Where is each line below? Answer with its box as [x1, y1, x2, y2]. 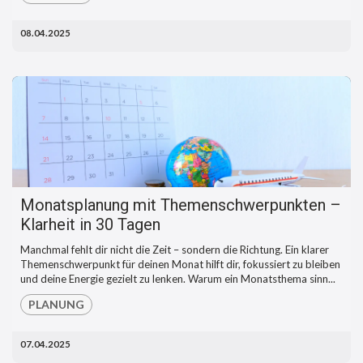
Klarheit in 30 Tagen [20, 215, 160, 235]
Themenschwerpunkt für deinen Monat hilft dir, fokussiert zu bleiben [20, 258, 340, 271]
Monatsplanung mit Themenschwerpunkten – [20, 195, 341, 216]
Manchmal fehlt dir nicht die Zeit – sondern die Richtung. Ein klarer [20, 243, 329, 257]
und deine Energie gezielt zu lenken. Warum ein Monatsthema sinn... [20, 272, 335, 286]
